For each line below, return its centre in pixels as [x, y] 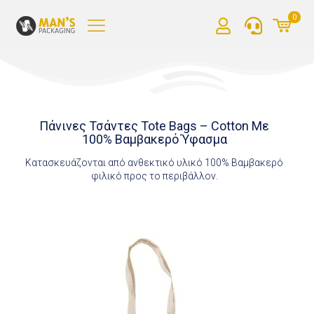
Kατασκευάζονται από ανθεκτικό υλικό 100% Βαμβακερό [155, 162]
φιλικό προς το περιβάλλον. [154, 176]
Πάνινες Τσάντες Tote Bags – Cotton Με [155, 125]
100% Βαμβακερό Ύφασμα [154, 139]
